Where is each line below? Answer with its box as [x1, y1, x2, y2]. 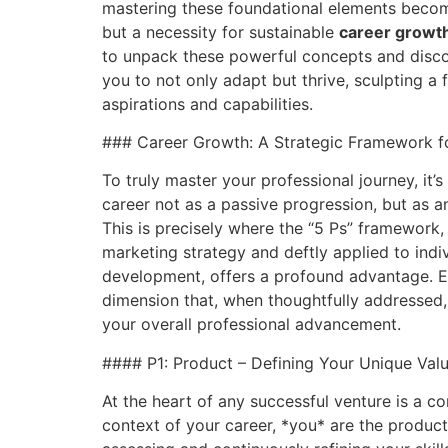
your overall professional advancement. [102, 314, 401, 335]
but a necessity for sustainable [102, 21, 339, 42]
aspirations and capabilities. [102, 93, 313, 114]
